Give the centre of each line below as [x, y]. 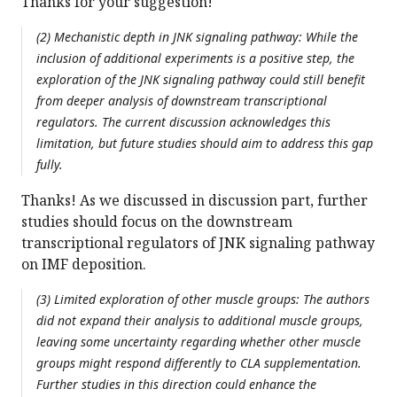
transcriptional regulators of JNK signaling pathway [198, 243]
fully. [50, 165]
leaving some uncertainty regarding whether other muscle [198, 342]
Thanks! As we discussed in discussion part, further [195, 201]
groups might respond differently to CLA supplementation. [199, 363]
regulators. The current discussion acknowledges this [183, 122]
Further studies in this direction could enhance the [176, 385]
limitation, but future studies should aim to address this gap [205, 144]
